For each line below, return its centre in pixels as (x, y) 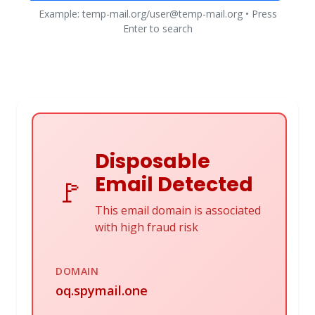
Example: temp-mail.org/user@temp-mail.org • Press (157, 14)
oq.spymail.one (102, 290)
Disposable (153, 161)
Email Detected (174, 185)
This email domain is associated (178, 210)
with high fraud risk (147, 227)
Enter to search (157, 28)
